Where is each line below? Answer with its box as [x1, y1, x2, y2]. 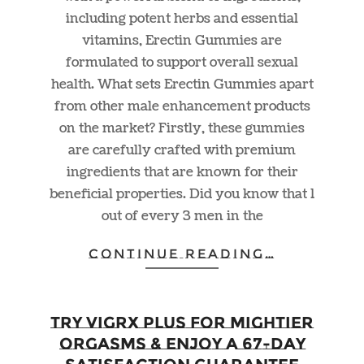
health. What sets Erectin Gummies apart [50, 75, 314, 93]
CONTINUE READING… [88, 245, 276, 262]
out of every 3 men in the [101, 206, 263, 225]
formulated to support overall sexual [66, 53, 298, 71]
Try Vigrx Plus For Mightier [50, 313, 314, 333]
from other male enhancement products [54, 97, 310, 115]
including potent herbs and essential [66, 9, 298, 28]
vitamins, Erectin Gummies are [82, 31, 282, 50]
